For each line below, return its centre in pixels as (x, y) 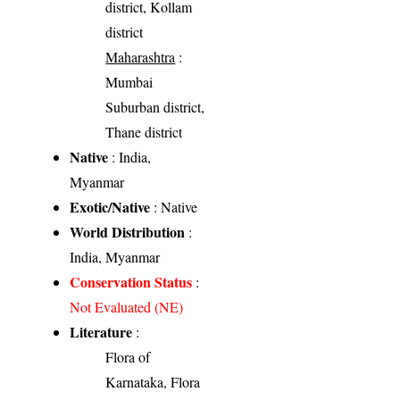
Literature (101, 332)
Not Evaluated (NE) (127, 307)
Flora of (128, 357)
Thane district (144, 132)
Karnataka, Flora (153, 382)
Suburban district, (155, 107)
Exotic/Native (110, 207)
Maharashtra (141, 57)
